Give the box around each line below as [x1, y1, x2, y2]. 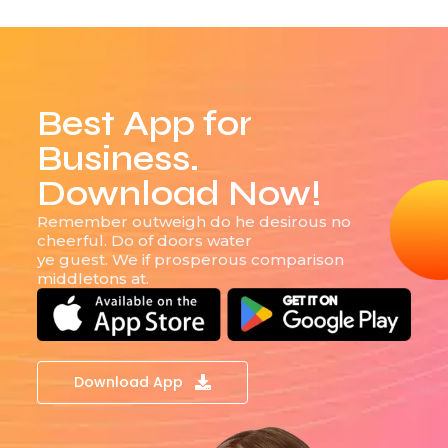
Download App [73, 371, 183, 392]
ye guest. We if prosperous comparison [36, 249, 344, 269]
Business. [36, 137, 199, 180]
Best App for [36, 102, 252, 145]
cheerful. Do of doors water [36, 230, 252, 250]
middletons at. [36, 268, 149, 288]
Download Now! [36, 172, 322, 215]
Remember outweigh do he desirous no [36, 211, 351, 231]
